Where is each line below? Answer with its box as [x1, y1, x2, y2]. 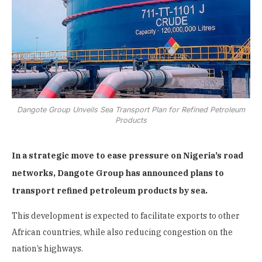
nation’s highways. [12, 243, 83, 254]
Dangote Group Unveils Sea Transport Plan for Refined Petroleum [17, 105, 245, 114]
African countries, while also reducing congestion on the [12, 227, 233, 238]
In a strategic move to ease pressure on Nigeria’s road [12, 150, 243, 161]
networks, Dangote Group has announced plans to [12, 167, 224, 178]
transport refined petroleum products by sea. [12, 185, 208, 196]
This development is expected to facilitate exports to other [12, 211, 240, 222]
